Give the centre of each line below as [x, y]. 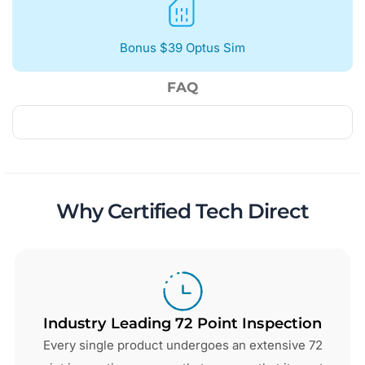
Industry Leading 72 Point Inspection [182, 324]
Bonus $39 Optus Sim [182, 48]
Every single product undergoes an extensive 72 [182, 345]
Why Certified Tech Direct [182, 211]
